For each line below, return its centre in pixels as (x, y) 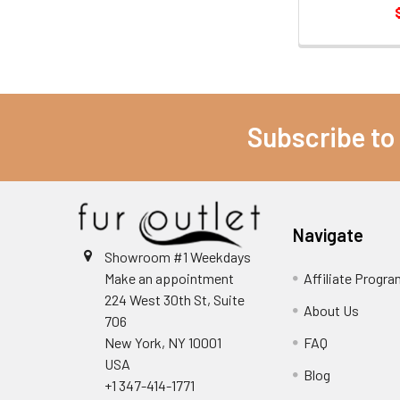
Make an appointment (169, 278)
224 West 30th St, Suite (175, 299)
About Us (332, 310)
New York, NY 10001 (163, 342)
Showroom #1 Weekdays (178, 256)
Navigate (329, 234)
